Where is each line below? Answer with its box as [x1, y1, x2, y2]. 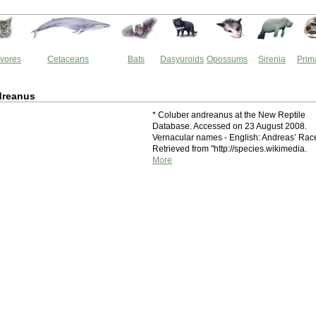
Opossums [207, 54, 248, 64]
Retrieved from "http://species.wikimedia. [152, 144, 307, 154]
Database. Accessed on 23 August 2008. [152, 121, 307, 131]
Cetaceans [47, 54, 89, 64]
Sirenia [258, 54, 286, 64]
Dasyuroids [160, 54, 204, 64]
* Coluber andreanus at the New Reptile [152, 110, 305, 120]
